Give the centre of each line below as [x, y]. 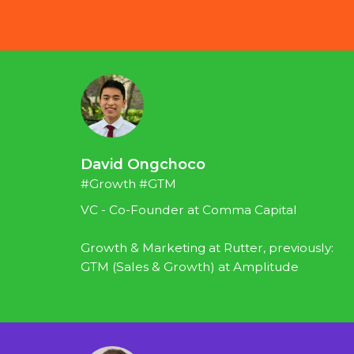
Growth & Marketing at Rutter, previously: [207, 248]
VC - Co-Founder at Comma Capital [189, 210]
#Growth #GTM [128, 184]
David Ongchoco [143, 164]
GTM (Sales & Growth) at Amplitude [190, 267]
